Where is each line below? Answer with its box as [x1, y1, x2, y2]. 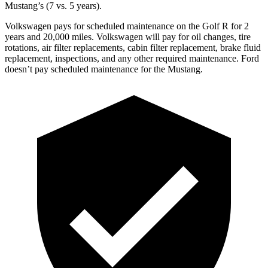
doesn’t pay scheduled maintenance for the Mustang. [5, 63, 203, 74]
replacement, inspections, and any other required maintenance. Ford [5, 53, 259, 63]
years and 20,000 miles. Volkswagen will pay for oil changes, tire [5, 31, 251, 42]
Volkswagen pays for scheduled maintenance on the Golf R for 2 [5, 20, 249, 31]
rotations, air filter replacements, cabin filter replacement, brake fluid [5, 42, 261, 53]
